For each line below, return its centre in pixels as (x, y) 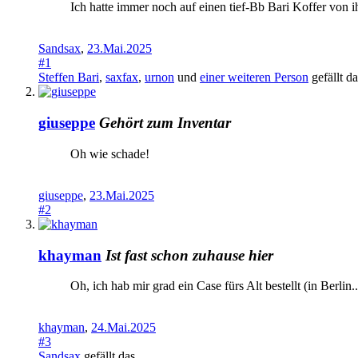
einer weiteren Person (254, 78)
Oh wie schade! (110, 153)
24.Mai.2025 (123, 328)
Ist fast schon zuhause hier (189, 255)
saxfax (122, 78)
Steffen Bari (69, 78)
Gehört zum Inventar (165, 123)
